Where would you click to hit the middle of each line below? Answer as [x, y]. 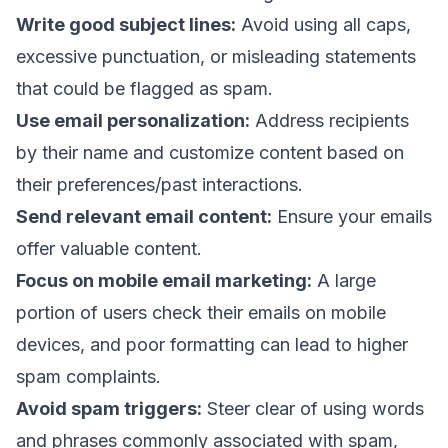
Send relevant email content [141, 216]
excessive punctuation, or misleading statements [216, 56]
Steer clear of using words [313, 408]
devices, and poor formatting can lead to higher [212, 344]
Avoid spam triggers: [109, 408]
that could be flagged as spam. [144, 88]
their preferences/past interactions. [162, 184]
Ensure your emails [352, 216]
